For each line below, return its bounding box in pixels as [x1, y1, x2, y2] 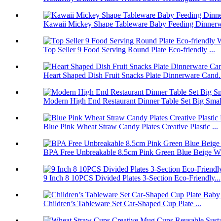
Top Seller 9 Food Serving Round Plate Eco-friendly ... [43, 45, 215, 54]
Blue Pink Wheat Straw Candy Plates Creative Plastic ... [43, 122, 218, 131]
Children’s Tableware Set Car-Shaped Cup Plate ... [43, 199, 201, 208]
